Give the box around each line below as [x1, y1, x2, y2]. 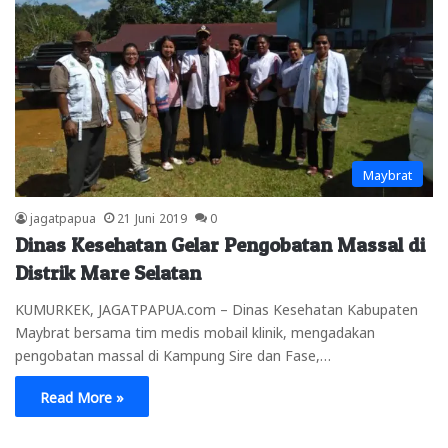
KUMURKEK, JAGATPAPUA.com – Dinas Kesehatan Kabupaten [15, 299, 418, 316]
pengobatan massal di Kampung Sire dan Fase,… [15, 345, 331, 362]
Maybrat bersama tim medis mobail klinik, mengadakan [15, 322, 375, 339]
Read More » [40, 387, 124, 404]
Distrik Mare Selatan [15, 260, 201, 285]
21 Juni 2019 [117, 209, 187, 224]
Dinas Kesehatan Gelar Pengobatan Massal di [15, 232, 425, 257]
